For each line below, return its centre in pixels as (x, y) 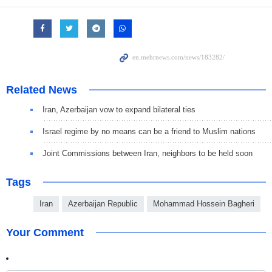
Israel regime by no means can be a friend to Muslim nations (149, 131)
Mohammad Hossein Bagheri (204, 203)
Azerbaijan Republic (103, 203)
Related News (42, 90)
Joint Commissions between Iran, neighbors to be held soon (148, 153)
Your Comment (45, 232)
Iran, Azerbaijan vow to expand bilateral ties (119, 109)
